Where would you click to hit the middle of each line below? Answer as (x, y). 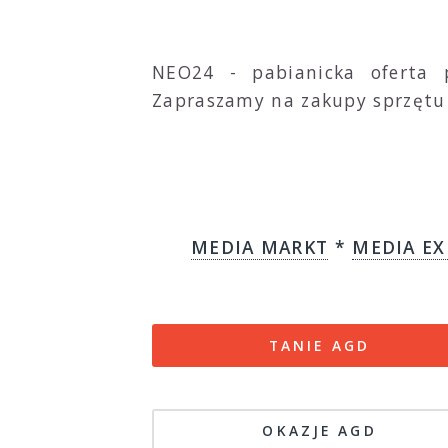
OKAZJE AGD (319, 430)
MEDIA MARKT (260, 247)
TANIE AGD (320, 345)
